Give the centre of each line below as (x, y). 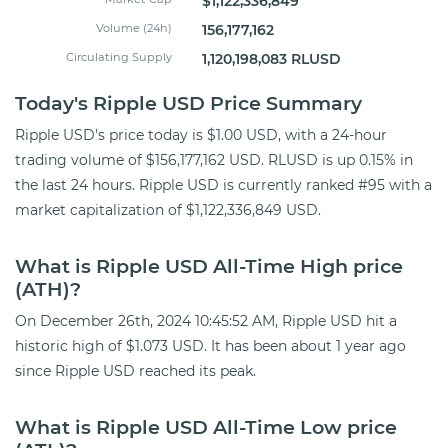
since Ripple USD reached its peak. (135, 370)
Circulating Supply (118, 56)
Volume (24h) (133, 27)
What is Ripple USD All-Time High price (209, 265)
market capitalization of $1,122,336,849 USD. (168, 209)
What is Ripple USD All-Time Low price (206, 426)
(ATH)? (48, 288)
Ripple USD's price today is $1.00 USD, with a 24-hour (201, 134)
